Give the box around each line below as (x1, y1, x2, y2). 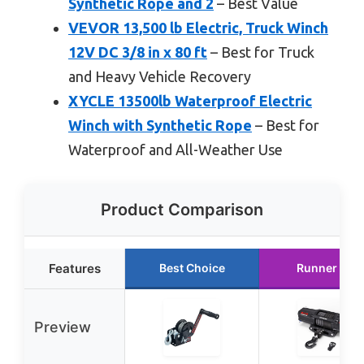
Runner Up (297, 260, 355, 275)
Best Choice (158, 260, 225, 275)
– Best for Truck (207, 43, 314, 60)
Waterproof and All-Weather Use (68, 141, 283, 158)
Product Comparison (101, 199, 263, 219)
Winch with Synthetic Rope (68, 116, 252, 133)
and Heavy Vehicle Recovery (68, 67, 251, 84)
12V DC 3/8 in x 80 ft (68, 43, 207, 60)
